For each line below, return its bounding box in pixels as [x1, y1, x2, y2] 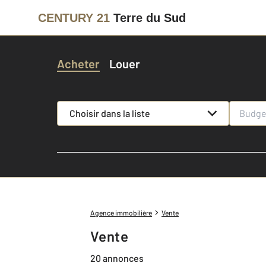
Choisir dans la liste [69, 107, 150, 119]
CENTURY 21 [38, 11, 110, 24]
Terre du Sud [113, 11, 186, 24]
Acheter [57, 56, 100, 71]
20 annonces [90, 252, 144, 264]
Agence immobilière [90, 208, 152, 217]
